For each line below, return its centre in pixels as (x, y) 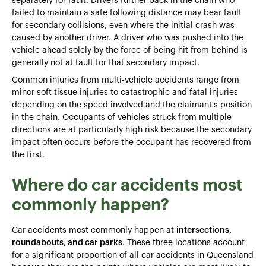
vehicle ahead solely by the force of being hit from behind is (130, 50)
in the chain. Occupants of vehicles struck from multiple (122, 117)
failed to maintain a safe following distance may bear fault (127, 13)
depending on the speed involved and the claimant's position (132, 105)
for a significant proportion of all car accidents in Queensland (133, 255)
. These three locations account (183, 243)
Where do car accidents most (127, 185)
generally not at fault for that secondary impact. (106, 63)
